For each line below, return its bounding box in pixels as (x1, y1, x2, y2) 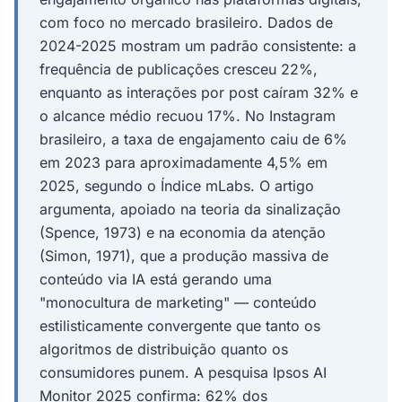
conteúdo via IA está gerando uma (39, 270, 272, 288)
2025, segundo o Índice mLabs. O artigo (39, 177, 314, 195)
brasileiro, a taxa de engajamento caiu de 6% (39, 130, 347, 148)
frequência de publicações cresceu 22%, (39, 60, 318, 78)
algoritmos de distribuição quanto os (39, 340, 288, 358)
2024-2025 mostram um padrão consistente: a (39, 37, 356, 55)
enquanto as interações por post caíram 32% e (39, 83, 358, 101)
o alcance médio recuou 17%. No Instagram (39, 107, 336, 125)
